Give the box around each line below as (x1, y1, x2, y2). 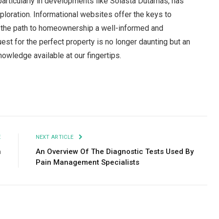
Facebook (7, 92, 41, 101)
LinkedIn (111, 92, 144, 101)
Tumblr (144, 92, 170, 101)
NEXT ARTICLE (35, 133, 75, 140)
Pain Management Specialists (35, 157, 139, 167)
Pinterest (77, 92, 108, 101)
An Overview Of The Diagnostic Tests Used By (35, 147, 194, 156)
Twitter (44, 92, 70, 101)
